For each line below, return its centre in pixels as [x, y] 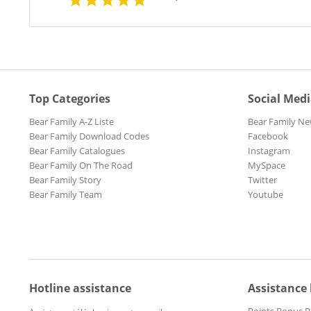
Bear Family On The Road [81, 166]
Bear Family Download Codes [89, 136]
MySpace [267, 166]
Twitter [262, 180]
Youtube [266, 195]
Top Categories [70, 99]
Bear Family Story [65, 180]
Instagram [269, 151]
